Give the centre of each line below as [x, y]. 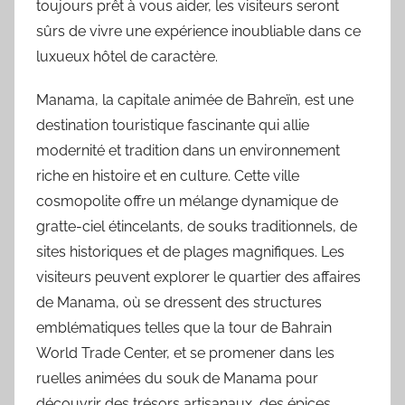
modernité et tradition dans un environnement [188, 150]
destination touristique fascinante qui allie [173, 125]
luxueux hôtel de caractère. [127, 56]
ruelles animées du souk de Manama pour [177, 378]
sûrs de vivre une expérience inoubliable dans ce [198, 31]
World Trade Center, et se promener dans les [185, 353]
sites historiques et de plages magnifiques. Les [190, 251]
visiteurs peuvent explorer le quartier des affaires [198, 277]
